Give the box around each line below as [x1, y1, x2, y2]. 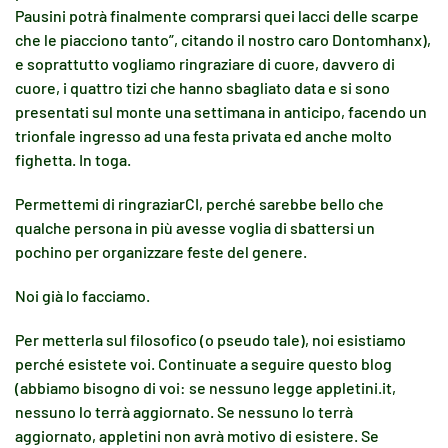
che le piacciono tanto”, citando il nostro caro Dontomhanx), [15, 30, 431, 49]
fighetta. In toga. [15, 150, 131, 169]
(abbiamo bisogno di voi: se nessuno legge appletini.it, [15, 378, 396, 397]
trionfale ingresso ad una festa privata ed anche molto [15, 126, 392, 145]
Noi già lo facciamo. [15, 286, 150, 305]
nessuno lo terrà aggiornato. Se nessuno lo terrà [15, 402, 353, 421]
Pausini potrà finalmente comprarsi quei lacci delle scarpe [15, 6, 419, 25]
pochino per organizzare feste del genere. [15, 242, 307, 261]
